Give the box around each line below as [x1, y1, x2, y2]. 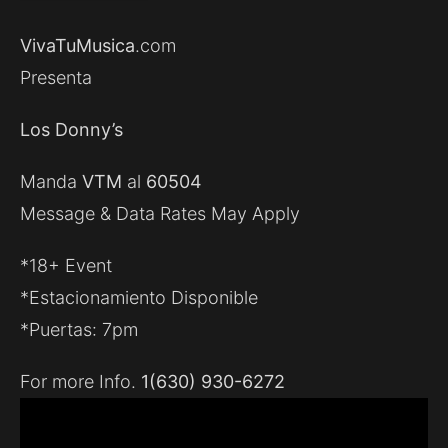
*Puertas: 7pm [20, 319, 138, 341]
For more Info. [20, 371, 141, 393]
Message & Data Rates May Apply [20, 203, 300, 225]
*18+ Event [20, 255, 112, 277]
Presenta [20, 67, 92, 89]
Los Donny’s [20, 119, 123, 141]
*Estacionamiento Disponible [20, 287, 258, 309]
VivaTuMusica [20, 35, 135, 57]
